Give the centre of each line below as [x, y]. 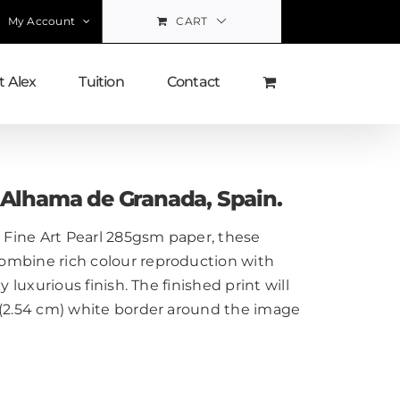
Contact [193, 82]
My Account [42, 21]
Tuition [101, 82]
